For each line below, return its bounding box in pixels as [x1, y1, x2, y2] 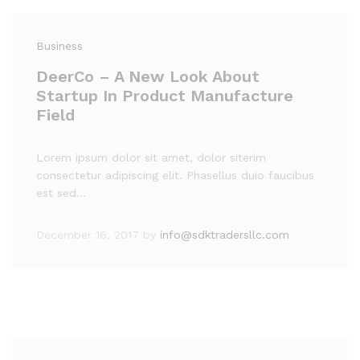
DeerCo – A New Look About [36, 67, 260, 86]
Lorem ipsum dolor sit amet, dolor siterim [36, 151, 266, 164]
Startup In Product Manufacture [36, 86, 293, 105]
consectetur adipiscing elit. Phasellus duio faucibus [36, 169, 314, 182]
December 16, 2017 [36, 228, 139, 241]
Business [36, 39, 83, 52]
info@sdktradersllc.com [160, 228, 289, 241]
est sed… [36, 186, 86, 199]
